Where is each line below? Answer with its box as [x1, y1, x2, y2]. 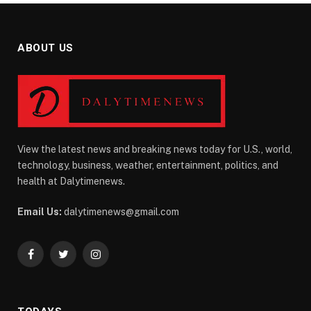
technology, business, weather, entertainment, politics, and [17, 159, 278, 171]
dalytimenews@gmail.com [62, 205, 179, 217]
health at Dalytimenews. [17, 175, 125, 187]
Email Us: [17, 205, 62, 217]
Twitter [62, 254, 95, 266]
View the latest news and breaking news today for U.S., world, [17, 143, 292, 155]
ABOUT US [17, 41, 74, 54]
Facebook [29, 254, 75, 266]
